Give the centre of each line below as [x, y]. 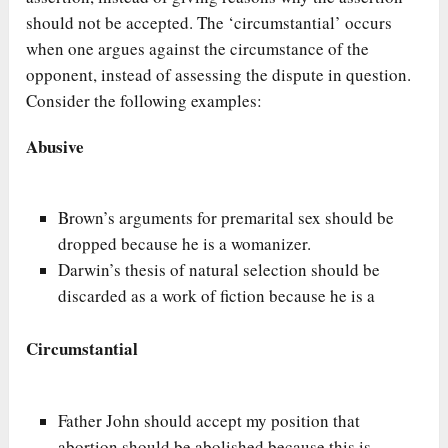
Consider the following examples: [144, 100]
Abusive [55, 146]
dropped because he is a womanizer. [185, 244]
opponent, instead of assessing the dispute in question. [219, 74]
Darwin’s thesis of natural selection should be [219, 270]
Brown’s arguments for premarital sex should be [226, 218]
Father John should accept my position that [209, 420]
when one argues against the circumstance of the [198, 48]
